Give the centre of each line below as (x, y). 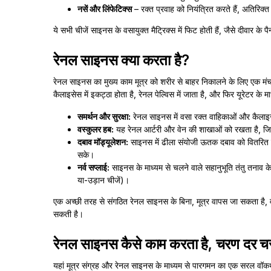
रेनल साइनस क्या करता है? (121, 60)
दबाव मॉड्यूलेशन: (103, 142)
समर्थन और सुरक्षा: (104, 116)
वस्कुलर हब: (96, 129)
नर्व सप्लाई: (93, 167)
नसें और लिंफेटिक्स (105, 9)
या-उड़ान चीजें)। (103, 180)
